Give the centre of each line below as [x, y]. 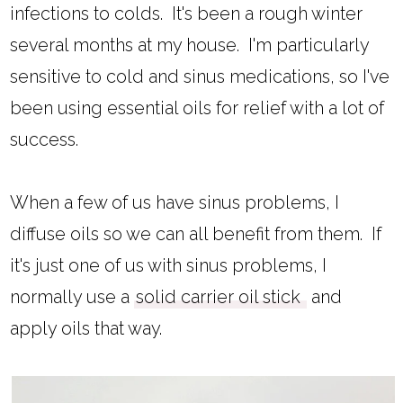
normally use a [72, 297]
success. [47, 140]
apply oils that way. [86, 329]
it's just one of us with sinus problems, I [169, 266]
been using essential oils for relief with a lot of [197, 108]
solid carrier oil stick [221, 297]
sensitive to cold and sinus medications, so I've [200, 77]
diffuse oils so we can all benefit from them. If [196, 234]
